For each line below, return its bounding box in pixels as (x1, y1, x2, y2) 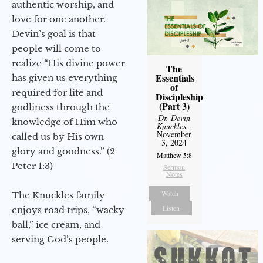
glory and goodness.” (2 (12, 145, 115, 157)
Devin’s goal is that (12, 28, 96, 39)
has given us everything (12, 72, 117, 83)
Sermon (163, 161, 186, 171)
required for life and (12, 86, 103, 98)
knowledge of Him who (12, 116, 117, 127)
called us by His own (12, 130, 104, 142)
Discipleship (155, 89, 203, 103)
